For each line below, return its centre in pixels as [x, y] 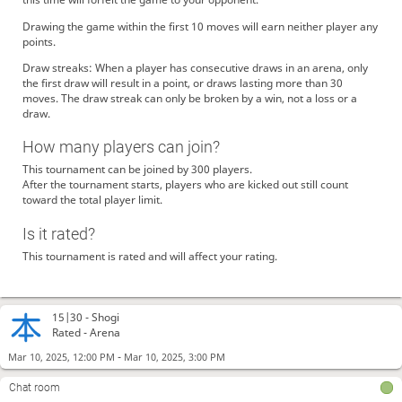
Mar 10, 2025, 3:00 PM [174, 356]
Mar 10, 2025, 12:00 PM [61, 356]
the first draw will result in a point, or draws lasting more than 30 [182, 83]
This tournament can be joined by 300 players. [137, 170]
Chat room [35, 388]
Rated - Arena [87, 333]
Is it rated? [58, 233]
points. [39, 41]
